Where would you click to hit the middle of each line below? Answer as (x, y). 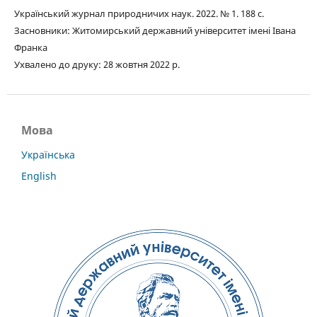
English (39, 175)
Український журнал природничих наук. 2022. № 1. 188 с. (140, 13)
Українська (48, 154)
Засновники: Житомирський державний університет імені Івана (155, 30)
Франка (30, 47)
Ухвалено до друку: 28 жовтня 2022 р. (97, 64)
